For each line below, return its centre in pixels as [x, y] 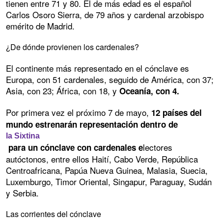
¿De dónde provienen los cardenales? [72, 47]
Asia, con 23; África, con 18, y [63, 90]
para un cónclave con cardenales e [74, 147]
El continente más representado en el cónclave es [97, 68]
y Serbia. [22, 192]
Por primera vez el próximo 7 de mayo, [79, 112]
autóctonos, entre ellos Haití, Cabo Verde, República [102, 159]
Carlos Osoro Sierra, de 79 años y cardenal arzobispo [105, 14]
